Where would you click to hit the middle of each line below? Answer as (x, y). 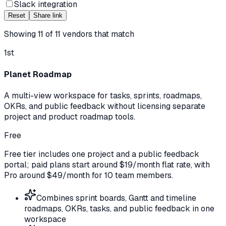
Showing (21, 34)
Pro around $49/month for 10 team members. (89, 175)
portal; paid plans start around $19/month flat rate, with (107, 164)
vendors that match (97, 34)
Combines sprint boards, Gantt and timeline (116, 198)
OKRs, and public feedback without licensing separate (105, 106)
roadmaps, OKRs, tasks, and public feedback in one (119, 208)
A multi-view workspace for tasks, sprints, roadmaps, (103, 95)
